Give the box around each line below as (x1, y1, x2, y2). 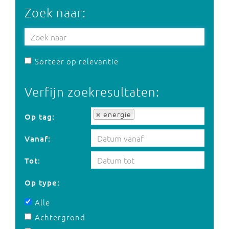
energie (103, 109, 131, 119)
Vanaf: (25, 133, 51, 144)
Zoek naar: (25, 5, 86, 20)
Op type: (25, 177, 60, 188)
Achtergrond (35, 212, 85, 222)
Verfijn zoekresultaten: (25, 84, 159, 99)
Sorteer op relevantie (35, 56, 119, 66)
